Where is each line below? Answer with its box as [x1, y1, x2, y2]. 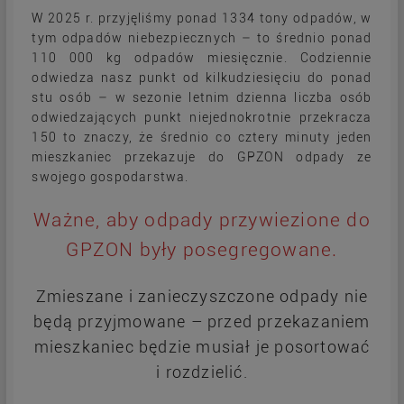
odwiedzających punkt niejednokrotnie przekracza [32, 110, 372, 125]
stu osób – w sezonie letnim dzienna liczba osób [32, 90, 372, 106]
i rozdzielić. [156, 363, 248, 382]
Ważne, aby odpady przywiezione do [33, 209, 371, 232]
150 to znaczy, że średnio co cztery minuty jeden [32, 130, 372, 145]
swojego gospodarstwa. [32, 170, 189, 185]
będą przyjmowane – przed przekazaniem [33, 312, 371, 332]
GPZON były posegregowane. [66, 239, 338, 262]
